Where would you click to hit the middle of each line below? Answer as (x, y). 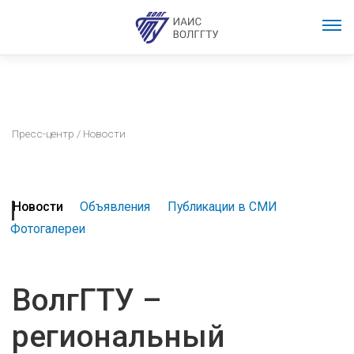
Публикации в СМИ (222, 207)
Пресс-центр (43, 134)
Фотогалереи (47, 229)
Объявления (115, 207)
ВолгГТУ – (87, 301)
